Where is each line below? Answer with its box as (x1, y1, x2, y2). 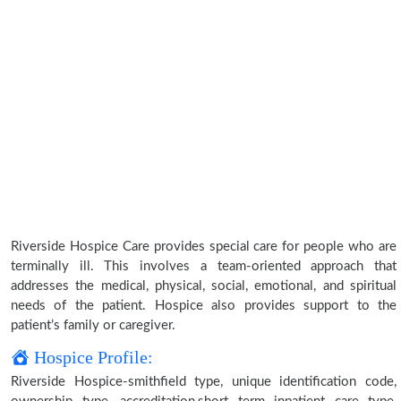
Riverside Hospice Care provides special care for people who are (11, 240, 397, 253)
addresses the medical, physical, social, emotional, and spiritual (11, 279, 397, 293)
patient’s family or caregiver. (11, 319, 175, 332)
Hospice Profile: (30, 347, 153, 367)
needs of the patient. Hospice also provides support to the (11, 299, 397, 312)
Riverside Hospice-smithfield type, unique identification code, (11, 375, 397, 388)
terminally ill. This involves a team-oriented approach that (11, 260, 397, 273)
